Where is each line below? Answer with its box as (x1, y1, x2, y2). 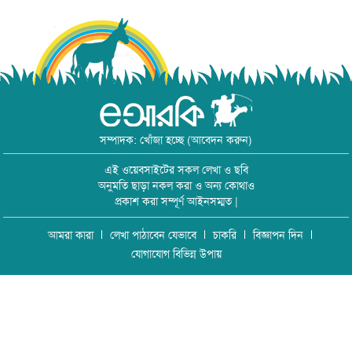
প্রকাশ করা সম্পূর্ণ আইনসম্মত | (114, 193, 238, 208)
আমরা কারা (48, 227, 93, 242)
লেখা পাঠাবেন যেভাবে (110, 227, 196, 242)
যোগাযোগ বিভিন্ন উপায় (130, 246, 222, 261)
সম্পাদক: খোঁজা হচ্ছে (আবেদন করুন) (100, 132, 252, 147)
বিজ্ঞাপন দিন (253, 227, 303, 242)
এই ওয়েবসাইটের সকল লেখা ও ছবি (104, 162, 248, 177)
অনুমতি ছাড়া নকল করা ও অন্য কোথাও (97, 178, 255, 192)
